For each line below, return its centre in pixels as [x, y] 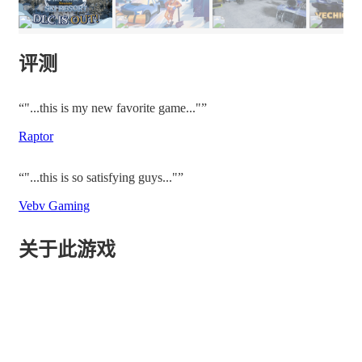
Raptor [36, 137]
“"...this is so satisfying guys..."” [101, 178]
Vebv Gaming [54, 206]
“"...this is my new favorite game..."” [113, 108]
